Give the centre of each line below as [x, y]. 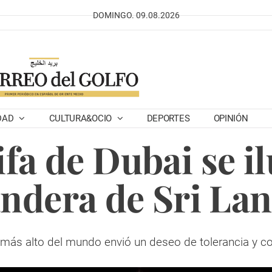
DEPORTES [168, 118]
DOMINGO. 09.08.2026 [136, 15]
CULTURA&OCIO [81, 118]
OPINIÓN [231, 118]
